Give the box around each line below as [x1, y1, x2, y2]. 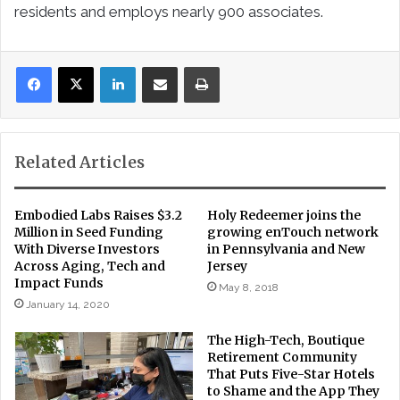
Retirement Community [207, 348, 357, 365]
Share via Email [177, 58, 208, 72]
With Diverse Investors [14, 240, 160, 257]
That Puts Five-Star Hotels [207, 365, 375, 382]
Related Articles [14, 151, 145, 172]
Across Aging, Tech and [14, 257, 165, 274]
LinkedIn [135, 58, 180, 72]
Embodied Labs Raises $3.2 [14, 206, 182, 223]
